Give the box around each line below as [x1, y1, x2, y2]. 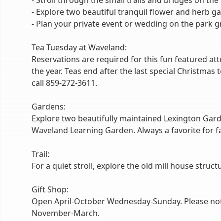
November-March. [32, 208, 100, 219]
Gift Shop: [32, 184, 69, 195]
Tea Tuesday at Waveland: [32, 42, 127, 53]
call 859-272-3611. [32, 77, 97, 88]
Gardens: [32, 101, 66, 112]
